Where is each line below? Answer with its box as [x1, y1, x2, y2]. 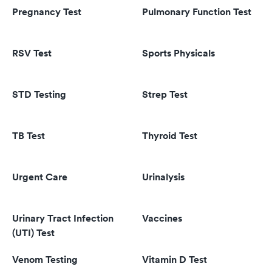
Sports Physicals [142, 47, 215, 59]
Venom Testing [12, 253, 78, 266]
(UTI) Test [12, 226, 55, 239]
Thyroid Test [142, 129, 197, 142]
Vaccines [142, 212, 182, 225]
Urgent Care [12, 171, 67, 183]
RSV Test [12, 47, 52, 59]
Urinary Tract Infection [12, 212, 114, 225]
